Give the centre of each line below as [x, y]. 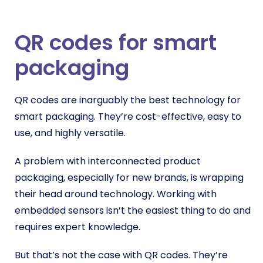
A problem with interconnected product [108, 161]
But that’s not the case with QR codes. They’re [121, 255]
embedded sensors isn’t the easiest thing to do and [133, 210]
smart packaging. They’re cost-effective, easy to [128, 117]
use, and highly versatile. [71, 133]
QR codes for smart [116, 43]
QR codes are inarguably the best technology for [128, 100]
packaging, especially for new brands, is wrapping [129, 178]
